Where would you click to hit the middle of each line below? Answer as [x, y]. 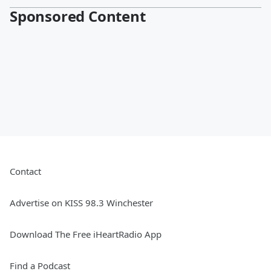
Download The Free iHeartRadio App [86, 234]
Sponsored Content [78, 16]
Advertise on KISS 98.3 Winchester [81, 203]
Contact [25, 171]
